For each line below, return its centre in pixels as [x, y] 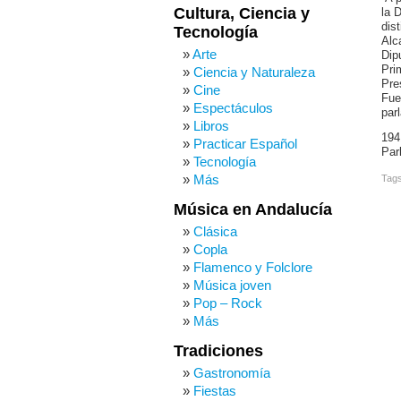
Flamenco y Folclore [253, 267]
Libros [211, 126]
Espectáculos [233, 108]
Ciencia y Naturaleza [254, 72]
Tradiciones [218, 351]
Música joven [232, 285]
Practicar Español [245, 144]
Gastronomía [232, 373]
